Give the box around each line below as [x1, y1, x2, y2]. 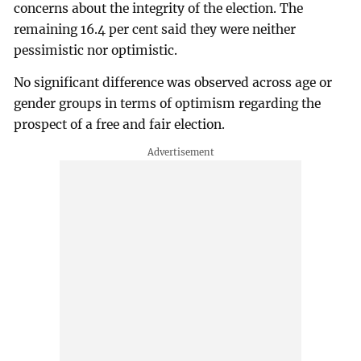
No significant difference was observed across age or [14, 74, 333, 90]
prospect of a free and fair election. [14, 116, 226, 132]
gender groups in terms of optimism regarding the [14, 95, 322, 111]
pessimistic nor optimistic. [14, 42, 178, 58]
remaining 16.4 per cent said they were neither [14, 21, 297, 37]
